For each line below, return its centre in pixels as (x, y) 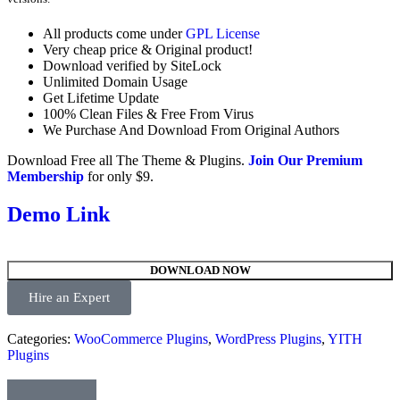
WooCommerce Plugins (141, 339)
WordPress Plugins (268, 339)
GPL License (223, 34)
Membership (46, 177)
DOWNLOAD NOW (200, 271)
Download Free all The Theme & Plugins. (126, 161)
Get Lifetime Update (101, 98)
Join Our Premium (305, 161)
